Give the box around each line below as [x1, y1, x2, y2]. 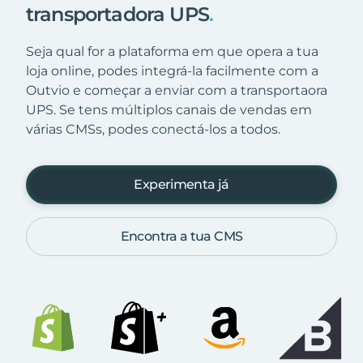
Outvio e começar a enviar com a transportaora [26, 82, 327, 98]
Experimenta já [134, 176, 229, 192]
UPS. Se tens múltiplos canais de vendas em [26, 101, 312, 117]
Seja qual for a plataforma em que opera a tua [26, 43, 318, 59]
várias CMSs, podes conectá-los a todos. [26, 121, 280, 137]
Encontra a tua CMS [120, 228, 243, 244]
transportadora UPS [26, 2, 209, 26]
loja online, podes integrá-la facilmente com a [26, 62, 318, 79]
